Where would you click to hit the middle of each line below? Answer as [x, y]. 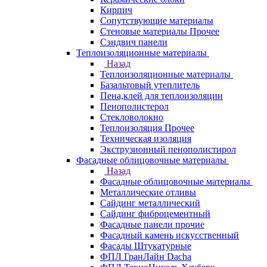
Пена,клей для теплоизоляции [162, 96]
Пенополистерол [134, 106]
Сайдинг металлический [150, 203]
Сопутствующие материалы [157, 21]
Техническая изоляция [146, 139]
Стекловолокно [132, 117]
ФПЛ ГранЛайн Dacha [146, 257]
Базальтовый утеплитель [150, 85]
